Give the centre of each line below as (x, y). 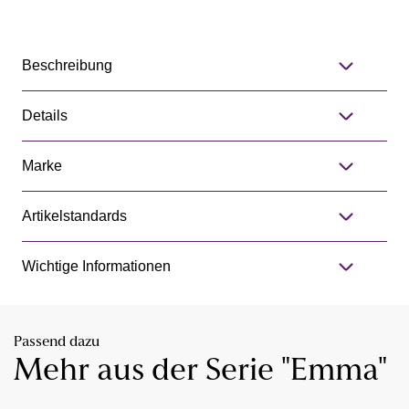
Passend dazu (57, 343)
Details (45, 116)
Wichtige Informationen (96, 267)
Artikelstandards (74, 216)
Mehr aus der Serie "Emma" (200, 372)
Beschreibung (67, 66)
